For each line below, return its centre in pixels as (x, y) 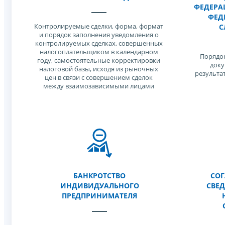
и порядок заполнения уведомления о (99, 35)
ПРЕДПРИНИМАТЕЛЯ (99, 196)
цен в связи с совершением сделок (99, 77)
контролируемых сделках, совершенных (99, 43)
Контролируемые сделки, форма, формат (99, 26)
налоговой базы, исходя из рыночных (99, 69)
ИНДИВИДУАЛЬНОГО (99, 186)
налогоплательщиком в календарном (99, 52)
